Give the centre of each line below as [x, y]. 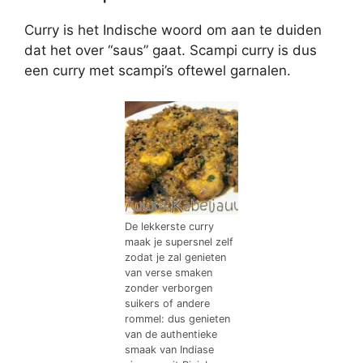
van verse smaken [169, 273]
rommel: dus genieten [177, 319]
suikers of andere [167, 303]
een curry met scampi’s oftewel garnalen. [158, 70]
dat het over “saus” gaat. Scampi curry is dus [171, 50]
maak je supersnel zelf [179, 242]
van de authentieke [171, 334]
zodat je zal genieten [175, 257]
